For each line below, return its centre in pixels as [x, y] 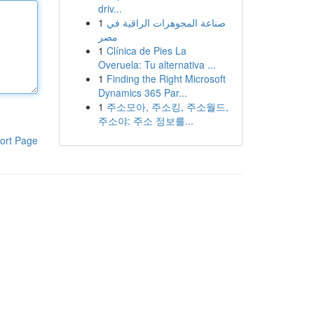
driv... [110, 8]
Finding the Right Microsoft [166, 78]
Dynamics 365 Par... [142, 93]
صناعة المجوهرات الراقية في [166, 22]
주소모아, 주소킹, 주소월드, [167, 107]
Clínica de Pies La [146, 50]
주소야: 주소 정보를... [145, 121]
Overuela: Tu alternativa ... [157, 64]
